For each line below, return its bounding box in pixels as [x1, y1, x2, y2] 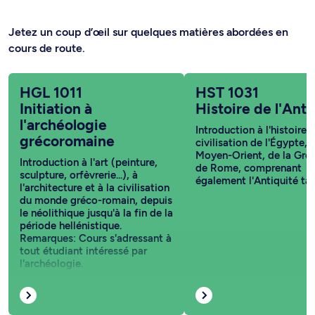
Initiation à [20, 100, 92, 118]
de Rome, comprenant [195, 162, 302, 175]
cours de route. [8, 41, 85, 56]
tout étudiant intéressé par [20, 245, 147, 258]
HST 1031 [195, 84, 259, 102]
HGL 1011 [20, 84, 82, 102]
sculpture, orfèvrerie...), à [20, 169, 138, 182]
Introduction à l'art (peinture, [20, 156, 157, 169]
